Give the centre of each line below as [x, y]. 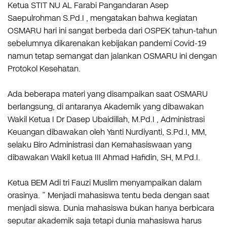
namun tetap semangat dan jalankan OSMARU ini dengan [112, 56]
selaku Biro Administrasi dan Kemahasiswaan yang [100, 144]
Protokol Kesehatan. [44, 68]
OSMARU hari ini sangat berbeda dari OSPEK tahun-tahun [112, 30]
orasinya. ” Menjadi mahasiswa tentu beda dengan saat [108, 195]
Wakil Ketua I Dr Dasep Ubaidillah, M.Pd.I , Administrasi [106, 119]
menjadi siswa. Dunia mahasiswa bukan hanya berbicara [111, 208]
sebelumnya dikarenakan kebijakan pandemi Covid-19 [107, 43]
